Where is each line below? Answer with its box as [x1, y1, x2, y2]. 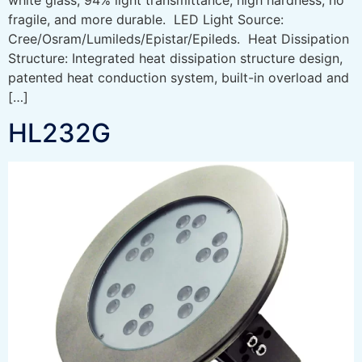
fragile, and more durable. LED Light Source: [8, 11, 284, 27]
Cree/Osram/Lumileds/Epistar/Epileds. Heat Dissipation [8, 30, 349, 47]
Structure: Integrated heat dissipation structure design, [8, 49, 343, 66]
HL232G [8, 117, 111, 149]
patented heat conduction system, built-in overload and [8, 69, 349, 86]
